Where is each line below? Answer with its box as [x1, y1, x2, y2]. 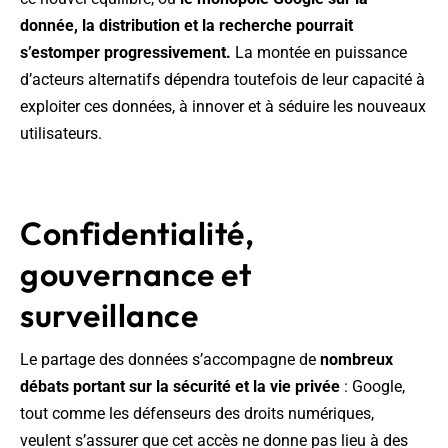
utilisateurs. [20, 124, 102, 144]
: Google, [340, 377, 405, 397]
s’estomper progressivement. [20, 43, 231, 63]
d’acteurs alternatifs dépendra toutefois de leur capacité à [20, 70, 425, 90]
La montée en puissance [231, 43, 407, 63]
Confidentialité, [20, 213, 254, 254]
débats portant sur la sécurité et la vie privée [20, 377, 340, 397]
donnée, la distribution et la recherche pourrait [20, 16, 353, 36]
